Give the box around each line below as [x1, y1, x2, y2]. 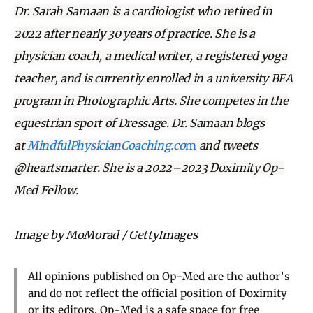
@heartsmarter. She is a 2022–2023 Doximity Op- [14, 160, 284, 175]
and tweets [196, 138, 258, 152]
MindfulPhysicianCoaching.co [27, 138, 186, 152]
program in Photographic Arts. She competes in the [14, 93, 289, 108]
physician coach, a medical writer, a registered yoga [14, 48, 287, 63]
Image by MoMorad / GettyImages [14, 227, 198, 242]
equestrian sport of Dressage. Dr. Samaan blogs [14, 115, 265, 130]
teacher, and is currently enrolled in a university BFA [14, 71, 293, 85]
